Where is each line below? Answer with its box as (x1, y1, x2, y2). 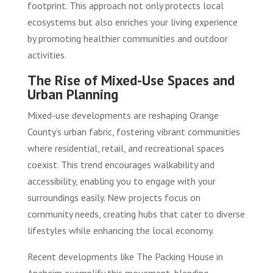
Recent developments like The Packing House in (27, 250, 223, 263)
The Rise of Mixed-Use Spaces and (27, 71, 235, 90)
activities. (27, 49, 66, 62)
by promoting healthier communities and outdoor (27, 32, 228, 45)
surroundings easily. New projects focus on (27, 191, 200, 204)
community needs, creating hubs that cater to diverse (27, 208, 245, 221)
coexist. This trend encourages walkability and (27, 158, 214, 171)
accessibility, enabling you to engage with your (27, 175, 216, 188)
